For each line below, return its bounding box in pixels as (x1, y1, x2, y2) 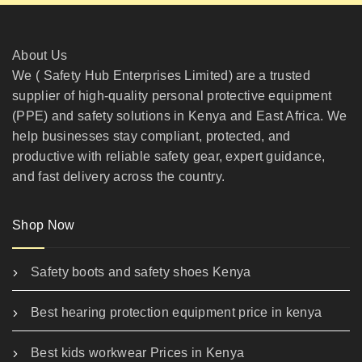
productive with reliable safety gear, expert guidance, (12, 149, 326, 164)
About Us (12, 48, 68, 63)
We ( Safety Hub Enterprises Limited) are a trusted (12, 69, 310, 83)
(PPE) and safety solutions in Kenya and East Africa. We (12, 109, 347, 124)
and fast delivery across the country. (12, 170, 225, 184)
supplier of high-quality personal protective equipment (12, 89, 332, 103)
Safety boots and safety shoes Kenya (31, 265, 251, 280)
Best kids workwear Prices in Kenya (31, 346, 245, 360)
